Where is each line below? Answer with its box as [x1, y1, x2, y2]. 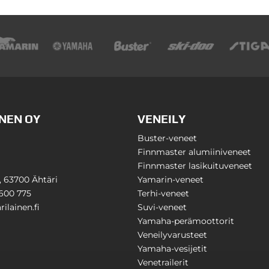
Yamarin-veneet [138, 174, 204, 185]
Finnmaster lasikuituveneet [138, 160, 253, 171]
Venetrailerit [138, 256, 189, 268]
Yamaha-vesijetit [138, 243, 208, 254]
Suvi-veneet [138, 201, 187, 213]
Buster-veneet [138, 132, 198, 144]
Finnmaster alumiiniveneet [138, 146, 252, 157]
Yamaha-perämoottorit [138, 215, 235, 226]
